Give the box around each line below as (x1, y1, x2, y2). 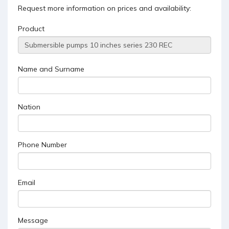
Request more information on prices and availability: (18, 3, 191, 13)
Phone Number (18, 140, 67, 149)
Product (18, 24, 44, 33)
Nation (18, 102, 40, 111)
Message (18, 215, 48, 225)
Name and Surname (18, 64, 84, 74)
